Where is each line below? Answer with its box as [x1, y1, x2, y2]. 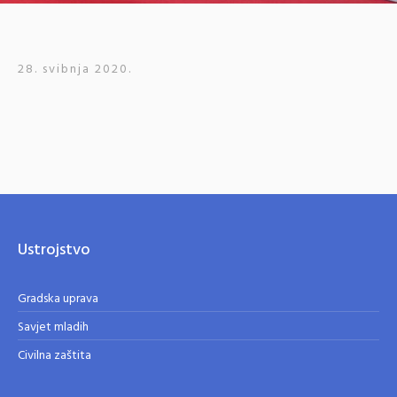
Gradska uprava [18, 289, 99, 309]
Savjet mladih [18, 317, 90, 338]
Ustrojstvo [18, 237, 91, 263]
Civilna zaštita [18, 346, 92, 366]
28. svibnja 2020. [18, 59, 132, 80]
